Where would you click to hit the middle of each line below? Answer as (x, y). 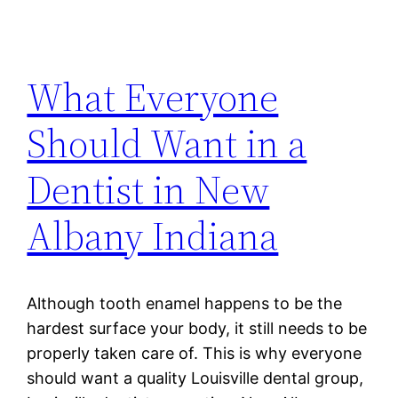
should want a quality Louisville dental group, (195, 378)
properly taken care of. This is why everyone (195, 354)
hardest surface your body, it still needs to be (197, 329)
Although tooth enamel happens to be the (185, 304)
